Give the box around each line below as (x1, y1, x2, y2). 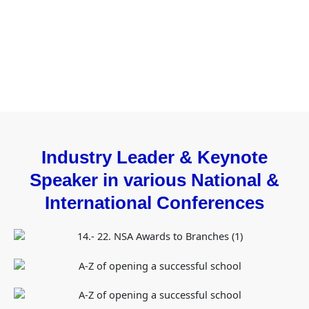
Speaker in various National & (30, 170, 279, 191)
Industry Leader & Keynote (41, 147, 268, 168)
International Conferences (45, 192, 264, 214)
